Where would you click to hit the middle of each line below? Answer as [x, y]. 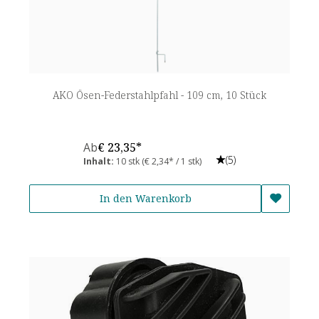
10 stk [129, 161]
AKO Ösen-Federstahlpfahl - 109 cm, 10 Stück [159, 95]
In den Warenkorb [145, 199]
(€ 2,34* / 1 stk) [172, 161]
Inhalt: [100, 161]
